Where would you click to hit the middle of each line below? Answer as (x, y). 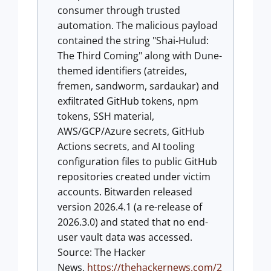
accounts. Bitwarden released (125, 192)
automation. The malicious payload (138, 25)
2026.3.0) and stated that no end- (133, 222)
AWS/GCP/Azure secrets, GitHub (131, 131)
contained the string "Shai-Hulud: (133, 41)
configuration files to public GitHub (137, 162)
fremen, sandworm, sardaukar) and (138, 86)
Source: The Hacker (102, 252)
